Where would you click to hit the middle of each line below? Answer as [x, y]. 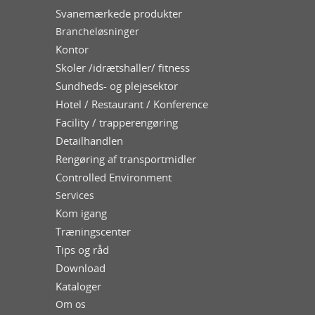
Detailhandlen [89, 141]
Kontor [72, 49]
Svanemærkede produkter [119, 13]
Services [75, 195]
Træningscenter [93, 231]
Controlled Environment [114, 177]
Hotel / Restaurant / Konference [132, 104]
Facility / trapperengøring [117, 122]
